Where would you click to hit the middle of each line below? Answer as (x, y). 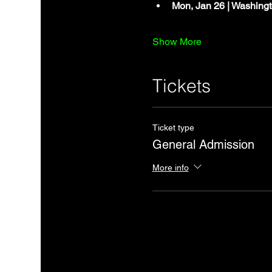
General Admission (203, 145)
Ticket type (173, 128)
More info (170, 167)
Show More (177, 42)
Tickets (181, 86)
